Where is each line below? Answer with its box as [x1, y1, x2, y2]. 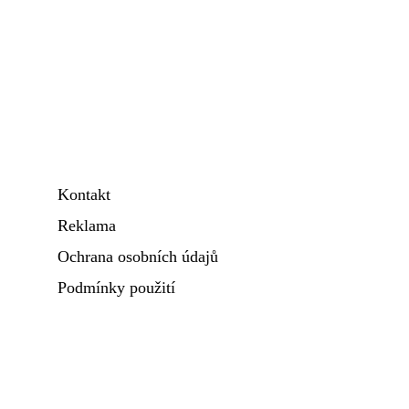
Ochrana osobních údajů [58, 247, 218, 266]
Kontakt [58, 185, 110, 204]
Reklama [58, 216, 116, 235]
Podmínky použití [58, 278, 175, 297]
